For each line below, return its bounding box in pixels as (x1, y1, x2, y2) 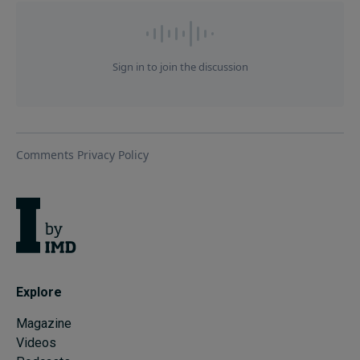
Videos (16, 335, 56, 351)
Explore (16, 284, 62, 301)
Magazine (16, 316, 72, 332)
